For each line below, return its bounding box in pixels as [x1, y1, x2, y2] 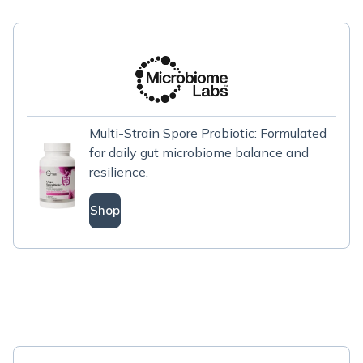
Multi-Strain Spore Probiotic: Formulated [89, 125, 327, 141]
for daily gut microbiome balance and [89, 144, 310, 160]
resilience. [89, 164, 149, 180]
